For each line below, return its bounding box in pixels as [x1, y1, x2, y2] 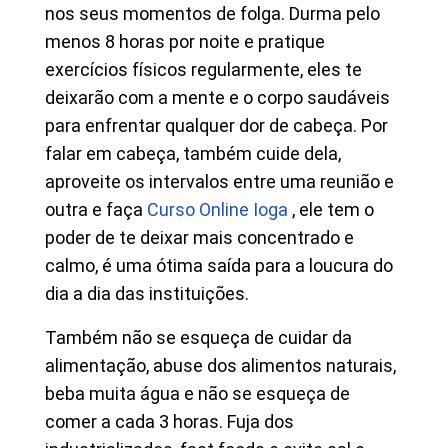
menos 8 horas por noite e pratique [45, 31, 325, 52]
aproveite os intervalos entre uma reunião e [45, 171, 394, 192]
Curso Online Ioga [147, 199, 288, 220]
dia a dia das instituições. [45, 283, 249, 304]
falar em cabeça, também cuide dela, [45, 143, 341, 164]
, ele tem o [288, 199, 374, 220]
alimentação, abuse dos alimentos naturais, [45, 355, 396, 376]
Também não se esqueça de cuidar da [45, 327, 352, 348]
